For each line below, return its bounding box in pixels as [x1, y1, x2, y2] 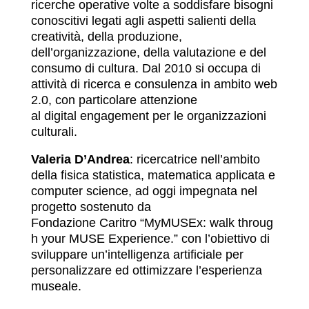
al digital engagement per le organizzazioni [30, 108, 266, 123]
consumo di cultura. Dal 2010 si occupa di [30, 61, 261, 75]
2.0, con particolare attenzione [30, 92, 197, 107]
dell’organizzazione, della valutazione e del [30, 45, 266, 59]
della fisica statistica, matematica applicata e [30, 168, 275, 183]
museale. [30, 279, 85, 294]
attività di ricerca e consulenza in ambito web [30, 77, 277, 91]
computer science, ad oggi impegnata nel [30, 184, 257, 199]
